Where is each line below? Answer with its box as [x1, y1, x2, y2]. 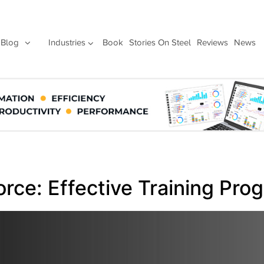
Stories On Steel [128, 38, 191, 47]
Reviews [196, 38, 228, 47]
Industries [48, 38, 85, 47]
